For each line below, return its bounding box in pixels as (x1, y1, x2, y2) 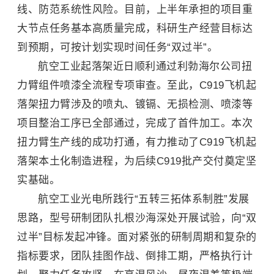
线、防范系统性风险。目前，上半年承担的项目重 (17, 4, 253, 15)
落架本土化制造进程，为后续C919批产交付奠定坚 (17, 155, 256, 167)
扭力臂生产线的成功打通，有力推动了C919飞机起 (17, 136, 256, 148)
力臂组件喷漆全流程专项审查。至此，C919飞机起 (17, 80, 256, 91)
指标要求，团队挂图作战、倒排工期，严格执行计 (17, 250, 253, 262)
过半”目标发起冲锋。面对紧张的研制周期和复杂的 (17, 231, 257, 243)
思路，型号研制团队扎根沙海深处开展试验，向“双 (17, 212, 257, 224)
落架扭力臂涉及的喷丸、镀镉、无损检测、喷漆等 (17, 98, 253, 110)
